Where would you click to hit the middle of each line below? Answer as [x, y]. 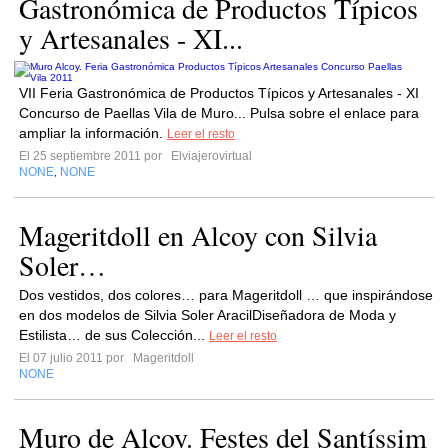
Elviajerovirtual [210, 156]
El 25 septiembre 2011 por [93, 156]
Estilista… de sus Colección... [114, 335]
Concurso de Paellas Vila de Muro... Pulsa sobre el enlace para [219, 113]
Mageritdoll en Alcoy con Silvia [198, 235]
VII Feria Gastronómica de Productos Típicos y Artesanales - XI [219, 93]
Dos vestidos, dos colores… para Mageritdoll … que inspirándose [226, 295]
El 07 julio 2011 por [74, 358]
